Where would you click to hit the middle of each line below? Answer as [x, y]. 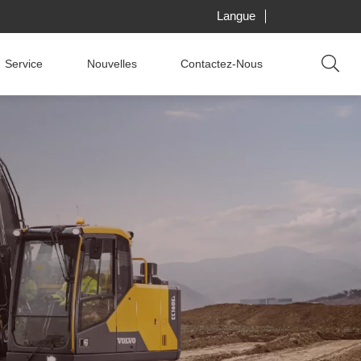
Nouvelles [112, 64]
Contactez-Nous [222, 64]
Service [24, 64]
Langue [236, 17]
